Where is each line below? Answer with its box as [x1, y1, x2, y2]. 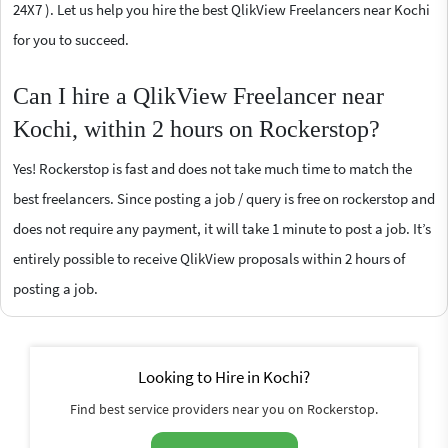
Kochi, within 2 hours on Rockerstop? [13, 116, 380, 143]
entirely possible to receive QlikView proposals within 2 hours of [13, 249, 405, 269]
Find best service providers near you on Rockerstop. [70, 400, 378, 419]
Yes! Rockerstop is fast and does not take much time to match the [13, 159, 412, 179]
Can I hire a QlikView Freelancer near [13, 83, 384, 110]
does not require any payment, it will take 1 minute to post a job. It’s [13, 219, 431, 239]
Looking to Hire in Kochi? [138, 366, 310, 389]
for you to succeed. [13, 30, 129, 50]
